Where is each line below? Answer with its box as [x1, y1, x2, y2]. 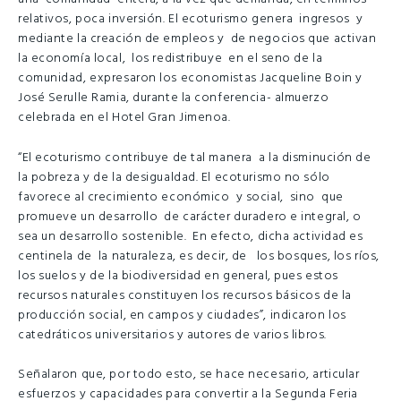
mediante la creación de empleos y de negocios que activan [18, 28, 377, 49]
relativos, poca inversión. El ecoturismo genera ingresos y [18, 8, 363, 30]
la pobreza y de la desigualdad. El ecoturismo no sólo [18, 166, 330, 188]
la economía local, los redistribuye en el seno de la [18, 47, 323, 69]
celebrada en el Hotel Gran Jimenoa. [18, 107, 231, 128]
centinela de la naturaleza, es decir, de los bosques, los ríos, [18, 245, 380, 267]
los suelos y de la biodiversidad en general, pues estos [18, 265, 338, 286]
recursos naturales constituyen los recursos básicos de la [18, 285, 352, 306]
